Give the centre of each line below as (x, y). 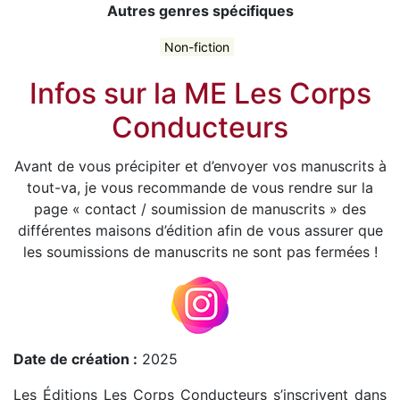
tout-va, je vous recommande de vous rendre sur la (200, 188)
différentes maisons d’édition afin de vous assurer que (200, 231)
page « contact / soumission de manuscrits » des (200, 209)
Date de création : (75, 359)
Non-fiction (196, 46)
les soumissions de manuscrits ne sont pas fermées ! (200, 252)
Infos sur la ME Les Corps (200, 94)
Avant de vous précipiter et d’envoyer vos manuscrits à (200, 167)
